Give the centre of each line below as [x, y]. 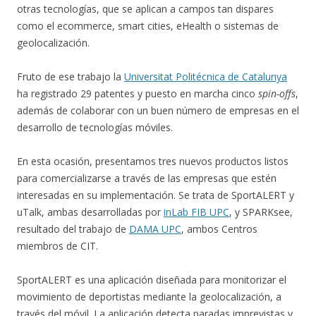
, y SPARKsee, [261, 212]
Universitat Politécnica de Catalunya [206, 77]
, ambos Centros [219, 229]
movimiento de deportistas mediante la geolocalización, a [149, 297]
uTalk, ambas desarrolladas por [90, 212]
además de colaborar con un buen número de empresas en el [158, 110]
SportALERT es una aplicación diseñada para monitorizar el [152, 280]
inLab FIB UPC [196, 212]
